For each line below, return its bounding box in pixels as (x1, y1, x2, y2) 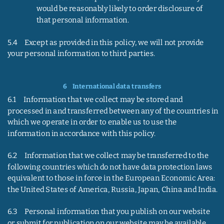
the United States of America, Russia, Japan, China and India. (7, 184, 217, 194)
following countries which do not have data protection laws (7, 162, 214, 171)
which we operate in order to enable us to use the (7, 117, 178, 127)
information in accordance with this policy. (7, 128, 155, 138)
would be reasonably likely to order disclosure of (36, 4, 204, 13)
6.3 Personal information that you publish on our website (7, 207, 211, 216)
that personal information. (36, 15, 129, 24)
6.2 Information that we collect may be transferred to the (7, 151, 210, 160)
